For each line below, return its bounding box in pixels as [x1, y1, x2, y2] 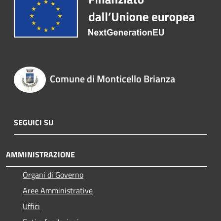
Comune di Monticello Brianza [49, 71, 175, 87]
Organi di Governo [23, 168, 83, 181]
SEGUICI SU [14, 116, 53, 128]
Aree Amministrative [23, 184, 93, 196]
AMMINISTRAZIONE [6, 148, 75, 160]
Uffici [23, 200, 40, 212]
